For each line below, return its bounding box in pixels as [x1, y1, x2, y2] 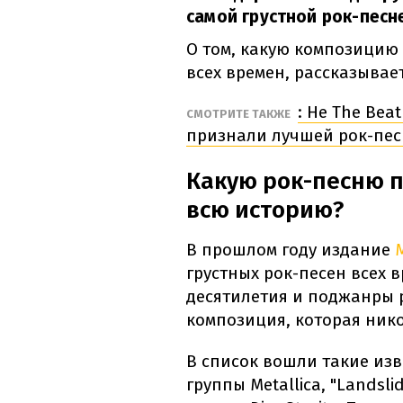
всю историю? [186, 196, 344, 225]
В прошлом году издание [186, 239, 395, 261]
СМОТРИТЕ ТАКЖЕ [186, 107, 293, 121]
